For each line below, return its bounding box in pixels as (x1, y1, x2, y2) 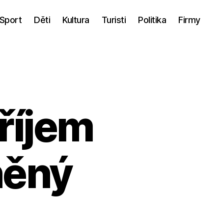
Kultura (62, 14, 89, 25)
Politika (138, 14, 166, 25)
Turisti (101, 14, 126, 25)
